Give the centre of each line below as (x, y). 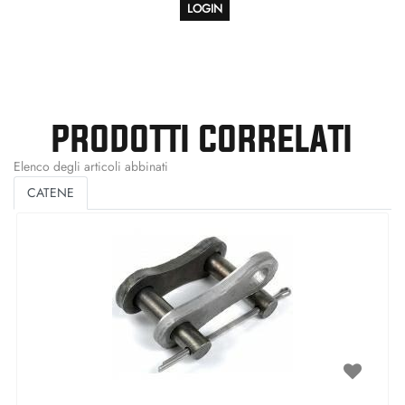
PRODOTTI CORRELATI (202, 137)
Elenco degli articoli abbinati (91, 166)
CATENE (51, 192)
